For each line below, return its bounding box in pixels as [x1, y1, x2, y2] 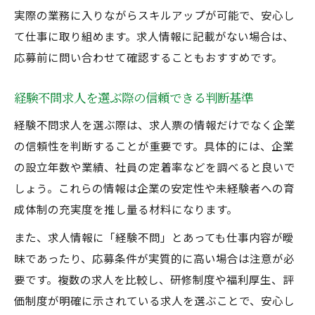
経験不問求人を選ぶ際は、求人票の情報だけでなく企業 [14, 117, 295, 132]
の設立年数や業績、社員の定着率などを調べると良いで [14, 159, 295, 174]
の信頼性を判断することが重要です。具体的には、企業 [14, 138, 294, 153]
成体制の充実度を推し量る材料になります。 [14, 201, 238, 217]
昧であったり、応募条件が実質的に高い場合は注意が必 [14, 250, 295, 266]
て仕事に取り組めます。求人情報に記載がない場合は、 [14, 28, 294, 44]
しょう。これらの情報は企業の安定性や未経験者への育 [14, 180, 295, 195]
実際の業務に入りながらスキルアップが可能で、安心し [14, 7, 295, 22]
